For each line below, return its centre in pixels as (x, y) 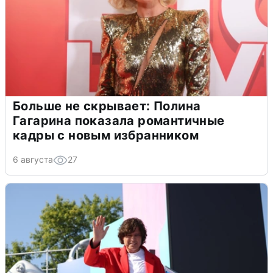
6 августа (33, 159)
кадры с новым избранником (106, 135)
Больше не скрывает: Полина (107, 106)
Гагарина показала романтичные (119, 120)
